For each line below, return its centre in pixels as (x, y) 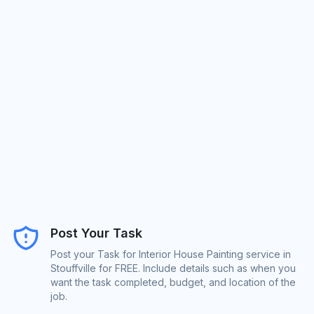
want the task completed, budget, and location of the (173, 282)
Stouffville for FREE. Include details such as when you (173, 268)
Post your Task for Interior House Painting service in (171, 254)
